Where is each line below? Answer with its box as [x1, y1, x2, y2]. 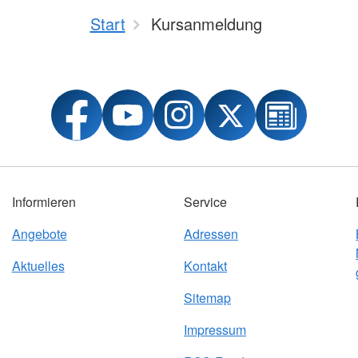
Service [183, 193, 227, 211]
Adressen [183, 225, 238, 243]
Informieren [11, 193, 76, 211]
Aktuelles [11, 257, 65, 275]
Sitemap [183, 288, 231, 307]
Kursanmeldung [150, 12, 262, 35]
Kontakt [183, 257, 227, 275]
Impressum [183, 320, 246, 339]
